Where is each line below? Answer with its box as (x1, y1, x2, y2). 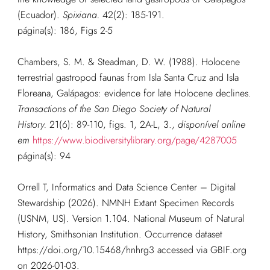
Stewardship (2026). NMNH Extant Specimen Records (17, 196, 234, 210)
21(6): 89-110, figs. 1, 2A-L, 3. (46, 118, 172, 132)
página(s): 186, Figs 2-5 (17, 24, 113, 38)
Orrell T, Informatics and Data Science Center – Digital (17, 180, 236, 195)
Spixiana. (62, 8, 99, 22)
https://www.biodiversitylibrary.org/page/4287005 (32, 133, 237, 148)
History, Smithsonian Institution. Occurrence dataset (17, 227, 222, 242)
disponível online (177, 118, 245, 132)
